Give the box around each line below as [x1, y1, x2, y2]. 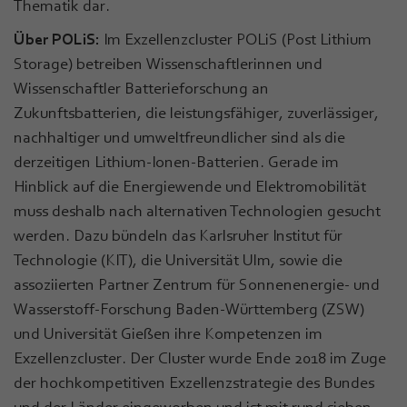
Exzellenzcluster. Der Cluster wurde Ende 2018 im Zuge [14, 348, 386, 367]
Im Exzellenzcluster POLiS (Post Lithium [100, 29, 372, 48]
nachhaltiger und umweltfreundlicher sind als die [14, 127, 345, 146]
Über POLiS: [14, 29, 100, 48]
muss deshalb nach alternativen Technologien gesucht [14, 201, 381, 220]
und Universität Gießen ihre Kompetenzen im [14, 323, 323, 342]
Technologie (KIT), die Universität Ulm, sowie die [14, 250, 342, 269]
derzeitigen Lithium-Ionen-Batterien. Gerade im [14, 152, 339, 171]
